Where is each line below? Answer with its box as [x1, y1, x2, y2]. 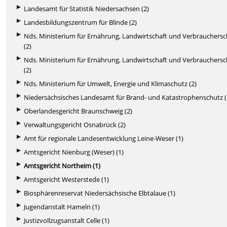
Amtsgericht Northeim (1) [24, 161, 101, 170]
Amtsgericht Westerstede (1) [24, 174, 109, 184]
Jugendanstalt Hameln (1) [24, 202, 100, 211]
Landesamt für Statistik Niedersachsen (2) [24, 4, 149, 13]
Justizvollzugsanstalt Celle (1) [24, 215, 110, 225]
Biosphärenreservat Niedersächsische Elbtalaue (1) [24, 188, 176, 198]
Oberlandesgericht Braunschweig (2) [24, 106, 133, 116]
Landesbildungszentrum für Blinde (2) [24, 17, 137, 27]
